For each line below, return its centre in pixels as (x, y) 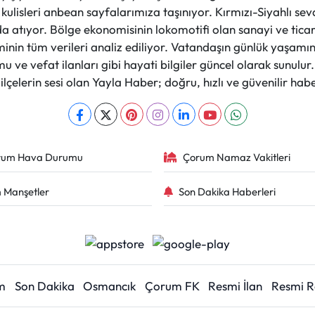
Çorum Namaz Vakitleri (237, 157)
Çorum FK (172, 286)
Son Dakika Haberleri (227, 191)
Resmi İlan (236, 286)
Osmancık (110, 286)
